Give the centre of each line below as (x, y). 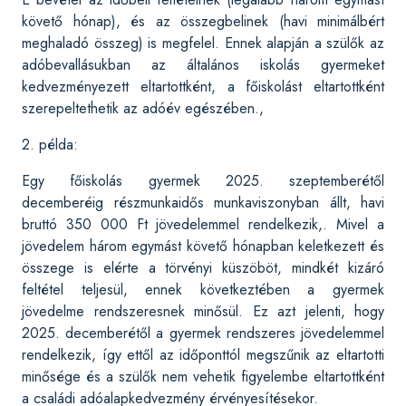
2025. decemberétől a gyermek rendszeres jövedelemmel (203, 333)
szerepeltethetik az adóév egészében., (143, 108)
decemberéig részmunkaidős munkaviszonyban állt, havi (203, 203)
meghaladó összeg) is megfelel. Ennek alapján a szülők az (203, 43)
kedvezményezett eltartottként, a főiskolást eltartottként (203, 87)
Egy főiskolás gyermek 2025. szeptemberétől (203, 181)
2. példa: (50, 145)
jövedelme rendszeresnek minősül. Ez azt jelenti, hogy (203, 311)
